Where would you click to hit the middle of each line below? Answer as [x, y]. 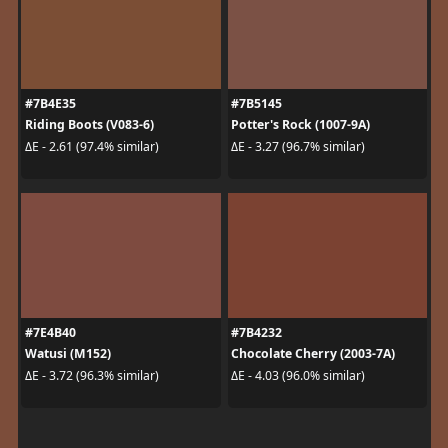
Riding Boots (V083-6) [89, 125]
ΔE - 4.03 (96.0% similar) [298, 375]
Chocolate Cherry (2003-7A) [313, 354]
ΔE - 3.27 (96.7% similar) [298, 146]
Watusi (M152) [67, 354]
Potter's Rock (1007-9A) [300, 125]
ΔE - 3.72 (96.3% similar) [91, 375]
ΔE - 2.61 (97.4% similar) [91, 146]
